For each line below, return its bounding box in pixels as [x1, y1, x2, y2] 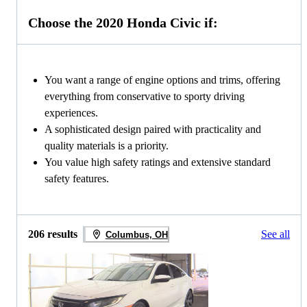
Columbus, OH [105, 229, 168, 240]
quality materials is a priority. [45, 140, 169, 152]
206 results [28, 228, 77, 241]
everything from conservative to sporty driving [45, 90, 245, 103]
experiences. [45, 107, 98, 119]
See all [261, 228, 290, 241]
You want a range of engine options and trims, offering [45, 74, 280, 86]
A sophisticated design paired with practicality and [45, 123, 261, 136]
